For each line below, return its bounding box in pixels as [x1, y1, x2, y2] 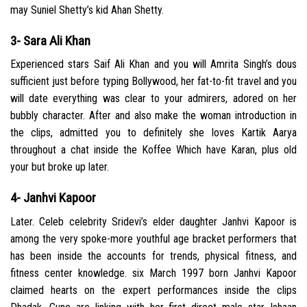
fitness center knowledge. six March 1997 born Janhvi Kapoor [10, 266, 297, 280]
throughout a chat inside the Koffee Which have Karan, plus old [10, 143, 297, 157]
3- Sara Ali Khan [10, 32, 90, 49]
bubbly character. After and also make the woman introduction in [10, 109, 297, 123]
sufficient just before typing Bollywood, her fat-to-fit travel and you [10, 75, 297, 88]
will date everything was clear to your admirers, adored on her [10, 92, 297, 106]
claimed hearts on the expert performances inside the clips [10, 283, 297, 297]
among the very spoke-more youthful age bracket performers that [10, 232, 297, 245]
